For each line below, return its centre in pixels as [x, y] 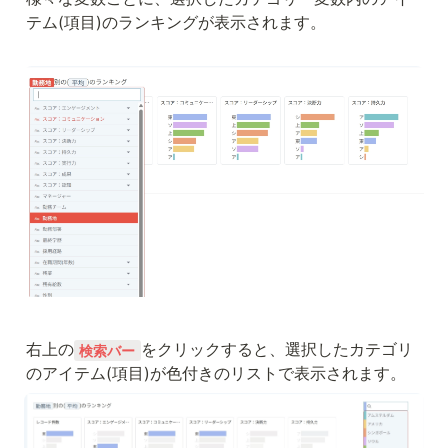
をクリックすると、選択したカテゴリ [276, 349]
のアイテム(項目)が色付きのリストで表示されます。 [216, 373]
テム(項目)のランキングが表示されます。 [176, 22]
